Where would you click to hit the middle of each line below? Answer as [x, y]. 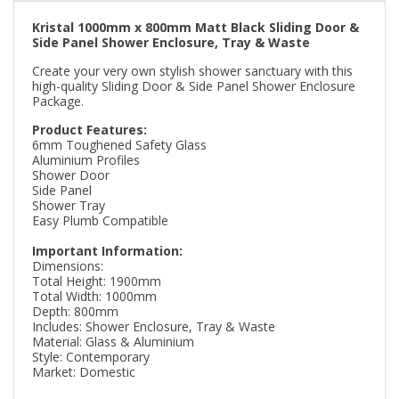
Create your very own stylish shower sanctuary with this [192, 70]
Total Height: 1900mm [97, 281]
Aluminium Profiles [86, 159]
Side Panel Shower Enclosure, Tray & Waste [171, 42]
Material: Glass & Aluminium [113, 341]
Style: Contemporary [91, 356]
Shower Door [71, 175]
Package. [58, 101]
